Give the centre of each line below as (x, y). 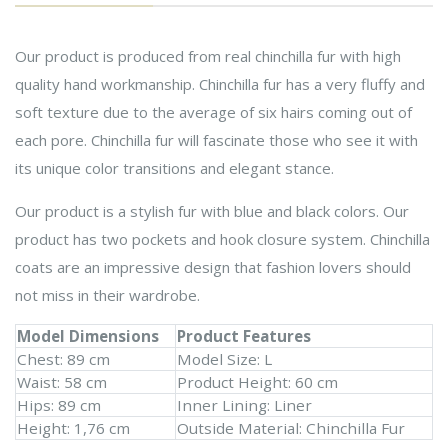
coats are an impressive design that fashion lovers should (213, 267)
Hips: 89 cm (59, 405)
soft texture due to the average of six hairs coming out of (213, 112)
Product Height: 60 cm (257, 382)
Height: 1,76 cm (73, 428)
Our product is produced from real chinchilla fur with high (208, 56)
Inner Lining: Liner (244, 405)
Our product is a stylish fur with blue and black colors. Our (212, 211)
